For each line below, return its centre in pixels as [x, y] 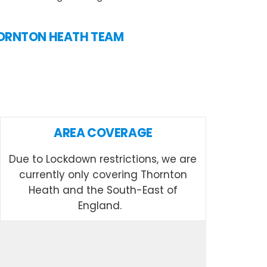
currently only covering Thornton [103, 174]
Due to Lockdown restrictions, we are [103, 159]
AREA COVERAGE [103, 133]
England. [103, 205]
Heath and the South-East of [103, 190]
